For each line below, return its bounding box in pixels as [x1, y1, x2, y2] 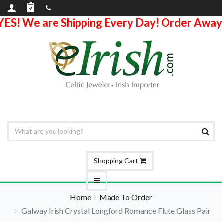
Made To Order [99, 192, 152, 202]
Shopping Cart [94, 156, 140, 165]
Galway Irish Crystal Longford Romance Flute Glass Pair [19, 206, 211, 215]
